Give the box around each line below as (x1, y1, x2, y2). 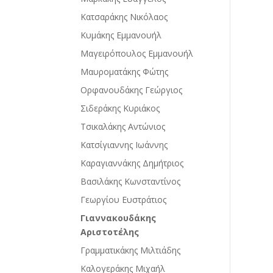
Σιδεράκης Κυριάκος (80, 102, 160, 114)
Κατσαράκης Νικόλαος (80, 10, 168, 23)
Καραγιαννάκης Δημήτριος (80, 157, 183, 169)
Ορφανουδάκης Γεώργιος (80, 83, 182, 96)
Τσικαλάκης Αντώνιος (80, 120, 165, 132)
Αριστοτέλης (80, 225, 139, 238)
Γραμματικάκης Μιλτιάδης (80, 244, 180, 256)
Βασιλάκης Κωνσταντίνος (80, 175, 180, 187)
